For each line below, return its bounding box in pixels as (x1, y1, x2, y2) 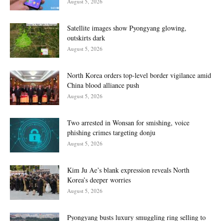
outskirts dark (67, 33, 105, 42)
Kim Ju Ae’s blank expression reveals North (67, 165, 189, 175)
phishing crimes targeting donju (67, 127, 155, 137)
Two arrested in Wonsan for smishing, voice (67, 117, 189, 127)
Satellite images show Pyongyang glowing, (67, 23, 186, 33)
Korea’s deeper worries (67, 175, 131, 184)
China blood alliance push (67, 80, 139, 90)
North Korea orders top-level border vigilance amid (67, 70, 211, 80)
